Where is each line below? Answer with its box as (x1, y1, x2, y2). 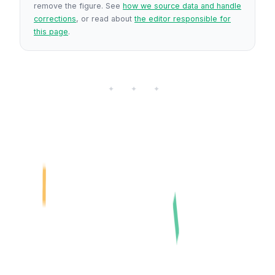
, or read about (76, 14, 134, 23)
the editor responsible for (134, 14, 231, 23)
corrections (34, 14, 76, 23)
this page (34, 26, 68, 36)
